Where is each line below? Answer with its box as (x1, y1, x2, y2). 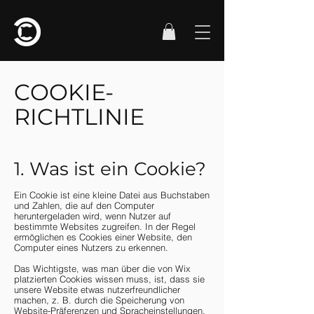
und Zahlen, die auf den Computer (14, 199, 154, 211)
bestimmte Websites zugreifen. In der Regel (14, 220, 196, 232)
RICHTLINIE (14, 102, 144, 130)
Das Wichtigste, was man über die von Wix (14, 262, 191, 274)
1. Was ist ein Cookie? (14, 157, 206, 180)
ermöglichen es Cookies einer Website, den (14, 231, 192, 243)
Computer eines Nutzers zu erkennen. (14, 241, 168, 253)
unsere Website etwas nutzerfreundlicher (14, 283, 180, 295)
